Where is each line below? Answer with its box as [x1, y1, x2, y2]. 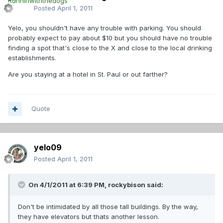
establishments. [8, 54, 56, 62]
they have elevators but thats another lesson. [18, 213, 159, 221]
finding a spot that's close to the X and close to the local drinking [8, 44, 212, 52]
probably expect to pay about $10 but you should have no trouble [8, 34, 212, 42]
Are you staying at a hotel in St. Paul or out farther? [8, 70, 168, 79]
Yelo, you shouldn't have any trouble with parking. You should [8, 24, 201, 32]
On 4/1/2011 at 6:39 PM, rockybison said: [27, 181, 163, 189]
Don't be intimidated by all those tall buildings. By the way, [18, 203, 198, 211]
